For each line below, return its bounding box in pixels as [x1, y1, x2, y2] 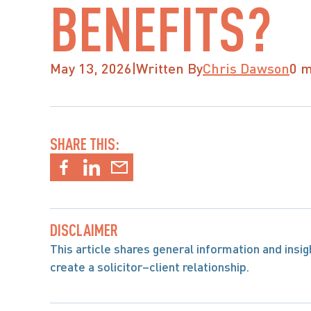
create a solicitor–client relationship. [50, 259, 249, 274]
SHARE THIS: [50, 134, 119, 153]
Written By [136, 60, 203, 76]
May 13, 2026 [50, 60, 132, 76]
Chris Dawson [203, 60, 289, 76]
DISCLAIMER [50, 220, 118, 239]
